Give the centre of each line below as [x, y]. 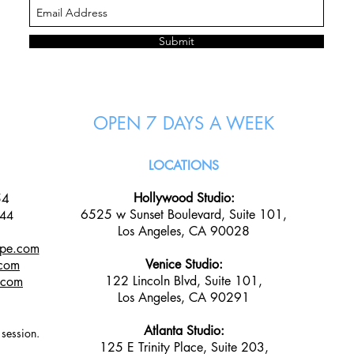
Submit [177, 41]
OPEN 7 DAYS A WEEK [184, 123]
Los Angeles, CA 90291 [184, 298]
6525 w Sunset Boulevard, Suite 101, [184, 215]
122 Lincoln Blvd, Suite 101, [184, 281]
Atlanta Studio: [184, 331]
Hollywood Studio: [184, 198]
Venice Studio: [184, 264]
